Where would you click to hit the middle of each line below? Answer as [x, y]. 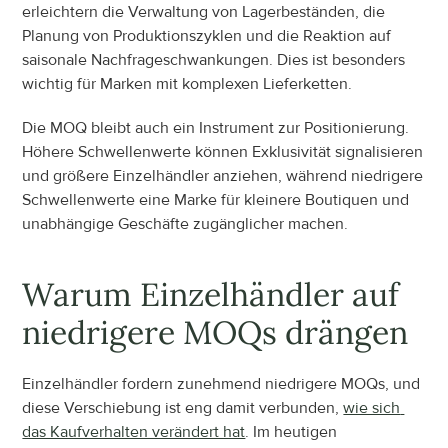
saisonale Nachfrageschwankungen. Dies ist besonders [214, 59]
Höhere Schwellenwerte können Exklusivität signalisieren [223, 151]
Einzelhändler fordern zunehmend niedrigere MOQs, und [221, 383]
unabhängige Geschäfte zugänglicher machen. [185, 223]
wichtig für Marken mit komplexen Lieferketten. [187, 83]
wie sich [372, 407]
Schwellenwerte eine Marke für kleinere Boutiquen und [216, 199]
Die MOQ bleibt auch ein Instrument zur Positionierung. [216, 127]
